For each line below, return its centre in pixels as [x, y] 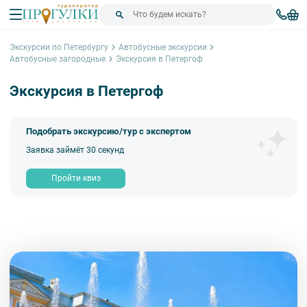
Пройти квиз [76, 179]
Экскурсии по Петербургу [59, 47]
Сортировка [160, 220]
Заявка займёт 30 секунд [75, 150]
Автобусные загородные [58, 59]
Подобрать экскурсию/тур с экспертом [109, 132]
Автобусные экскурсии [162, 47]
